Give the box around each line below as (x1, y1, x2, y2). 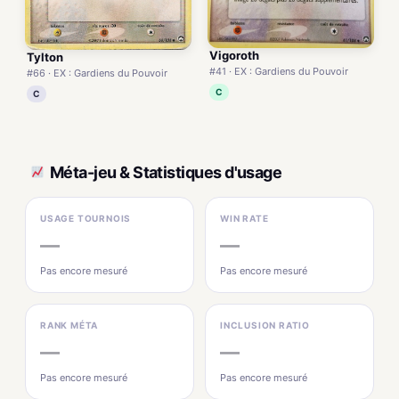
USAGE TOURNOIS (40, 213, 132, 224)
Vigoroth (209, 47, 259, 62)
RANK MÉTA (40, 320, 99, 331)
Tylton (27, 50, 63, 65)
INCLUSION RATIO (220, 320, 310, 331)
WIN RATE (220, 213, 269, 224)
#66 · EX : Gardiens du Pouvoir (27, 67, 167, 80)
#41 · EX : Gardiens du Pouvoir (209, 64, 348, 77)
